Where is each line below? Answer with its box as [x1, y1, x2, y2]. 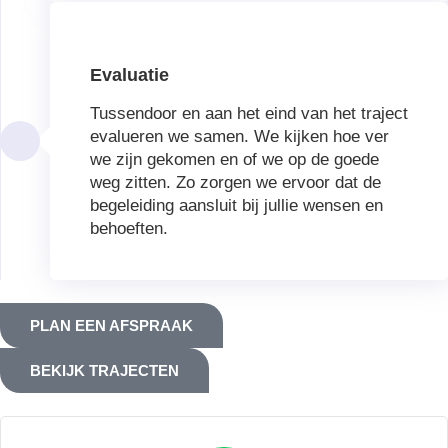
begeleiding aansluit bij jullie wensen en [90, 196, 383, 216]
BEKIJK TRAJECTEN [30, 362, 179, 380]
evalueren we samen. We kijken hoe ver [90, 127, 389, 147]
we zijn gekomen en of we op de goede [90, 150, 379, 170]
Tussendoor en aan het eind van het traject [90, 104, 408, 124]
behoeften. [90, 219, 168, 239]
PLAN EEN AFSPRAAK [30, 317, 193, 335]
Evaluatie [90, 65, 169, 86]
